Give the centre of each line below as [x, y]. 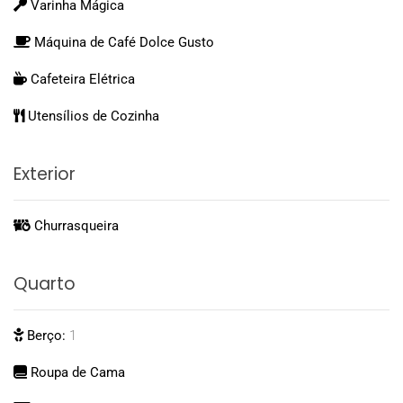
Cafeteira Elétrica [81, 79]
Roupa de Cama [76, 372]
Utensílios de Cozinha [92, 116]
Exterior [45, 174]
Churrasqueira [75, 226]
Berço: [46, 336]
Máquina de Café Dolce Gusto [122, 42]
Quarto [45, 284]
